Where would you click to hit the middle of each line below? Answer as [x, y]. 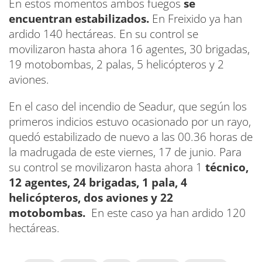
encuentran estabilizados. [80, 18]
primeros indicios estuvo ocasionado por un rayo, [130, 121]
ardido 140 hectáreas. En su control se [104, 34]
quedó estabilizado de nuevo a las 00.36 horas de [131, 137]
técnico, [225, 167]
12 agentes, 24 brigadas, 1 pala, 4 [98, 182]
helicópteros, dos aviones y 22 [91, 197]
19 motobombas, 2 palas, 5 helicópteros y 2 [116, 64]
